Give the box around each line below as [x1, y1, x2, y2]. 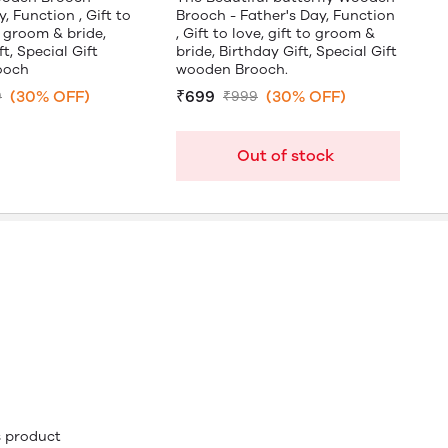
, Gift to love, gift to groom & [176, 25, 375, 42]
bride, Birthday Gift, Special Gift [176, 43, 397, 60]
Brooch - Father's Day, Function [176, 7, 395, 24]
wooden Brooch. [176, 61, 288, 78]
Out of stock [236, 146, 334, 165]
